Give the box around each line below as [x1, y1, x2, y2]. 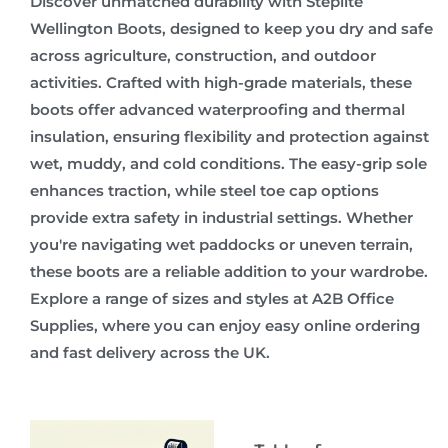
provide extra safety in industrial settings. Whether [30, 207, 413, 227]
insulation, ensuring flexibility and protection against [30, 126, 429, 146]
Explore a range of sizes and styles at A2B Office [30, 288, 394, 308]
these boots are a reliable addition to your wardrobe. [30, 261, 428, 281]
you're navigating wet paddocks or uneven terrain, [30, 234, 413, 254]
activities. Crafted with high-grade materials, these [30, 72, 412, 92]
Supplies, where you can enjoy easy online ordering [30, 315, 420, 335]
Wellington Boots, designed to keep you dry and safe [30, 18, 433, 38]
